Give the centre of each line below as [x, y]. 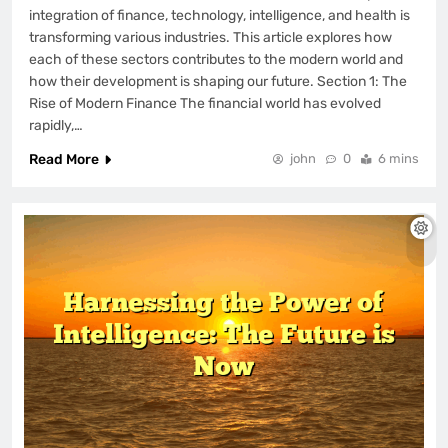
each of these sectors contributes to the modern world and [216, 59]
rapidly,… [56, 125]
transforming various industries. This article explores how [210, 37]
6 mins [398, 158]
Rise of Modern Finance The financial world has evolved [205, 103]
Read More [64, 159]
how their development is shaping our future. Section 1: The [218, 81]
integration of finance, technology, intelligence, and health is [219, 15]
